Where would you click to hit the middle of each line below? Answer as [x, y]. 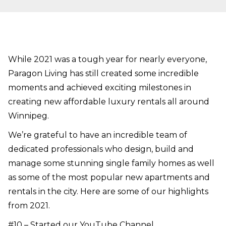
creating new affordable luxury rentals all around [109, 102]
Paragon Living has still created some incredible [103, 74]
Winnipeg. [29, 116]
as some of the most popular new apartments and [109, 178]
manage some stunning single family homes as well [111, 163]
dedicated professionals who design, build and [101, 149]
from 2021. [29, 206]
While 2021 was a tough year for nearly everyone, [107, 60]
